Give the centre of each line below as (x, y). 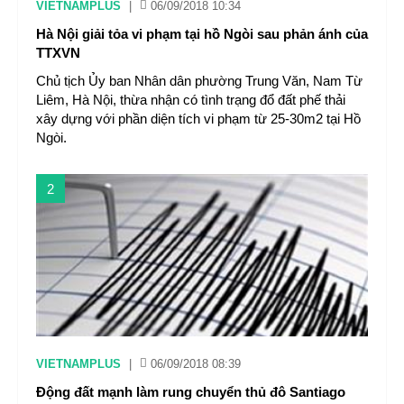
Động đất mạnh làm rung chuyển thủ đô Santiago (191, 392)
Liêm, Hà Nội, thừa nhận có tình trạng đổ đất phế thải (191, 100)
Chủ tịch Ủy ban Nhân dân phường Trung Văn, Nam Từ (199, 81)
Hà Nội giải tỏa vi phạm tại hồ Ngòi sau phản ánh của (202, 34)
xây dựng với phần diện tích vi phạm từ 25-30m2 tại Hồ (198, 119)
